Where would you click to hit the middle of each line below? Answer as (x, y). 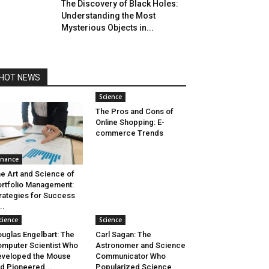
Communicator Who (130, 256)
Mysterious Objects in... (107, 28)
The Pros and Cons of (134, 111)
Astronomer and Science (140, 246)
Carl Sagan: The (123, 235)
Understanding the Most (108, 16)
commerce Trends (129, 133)
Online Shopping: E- (130, 122)
